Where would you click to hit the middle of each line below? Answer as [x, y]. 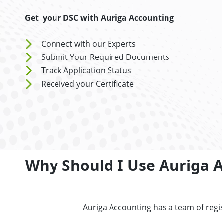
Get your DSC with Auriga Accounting [99, 18]
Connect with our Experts [88, 44]
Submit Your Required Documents [105, 57]
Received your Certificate [87, 84]
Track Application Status [86, 70]
